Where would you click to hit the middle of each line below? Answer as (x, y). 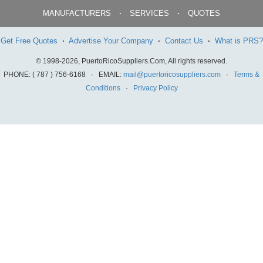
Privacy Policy (155, 88)
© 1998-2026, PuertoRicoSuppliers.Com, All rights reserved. (131, 61)
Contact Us (184, 41)
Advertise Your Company (111, 41)
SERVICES (149, 13)
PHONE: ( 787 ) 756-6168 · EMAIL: (63, 74)
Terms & (247, 74)
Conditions (103, 88)
